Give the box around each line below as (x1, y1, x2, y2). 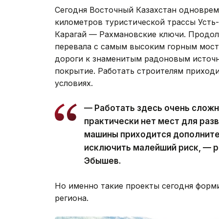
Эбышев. (84, 155, 121, 166)
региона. (55, 193, 88, 203)
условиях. (55, 78, 93, 88)
